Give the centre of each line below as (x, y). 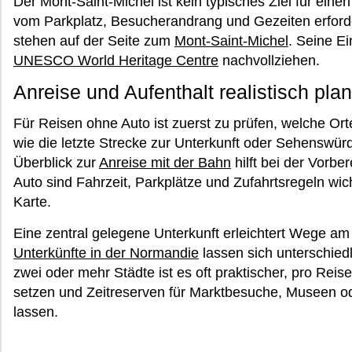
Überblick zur (56, 163)
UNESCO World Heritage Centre (116, 60)
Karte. (32, 202)
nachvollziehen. (269, 60)
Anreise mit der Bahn (165, 163)
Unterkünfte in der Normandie (106, 253)
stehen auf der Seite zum (94, 41)
